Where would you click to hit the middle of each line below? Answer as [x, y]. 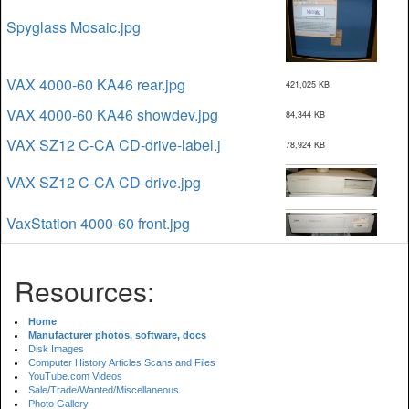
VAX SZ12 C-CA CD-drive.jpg [104, 182]
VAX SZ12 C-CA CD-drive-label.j [114, 145]
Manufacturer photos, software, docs [117, 335]
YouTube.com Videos [75, 376]
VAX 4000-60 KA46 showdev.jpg [112, 115]
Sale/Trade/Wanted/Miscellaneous [104, 390]
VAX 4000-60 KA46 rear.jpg [96, 84]
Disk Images [56, 349]
